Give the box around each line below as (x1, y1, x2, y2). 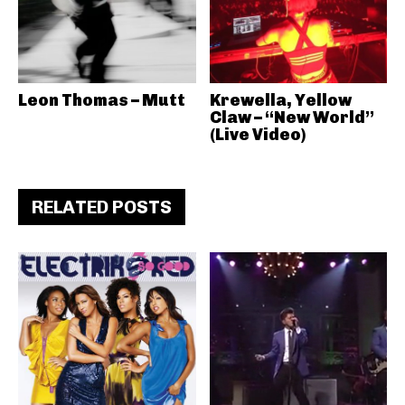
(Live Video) (209, 125, 306, 145)
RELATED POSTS (32, 196, 172, 218)
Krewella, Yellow (209, 90, 352, 110)
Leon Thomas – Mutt (18, 90, 185, 110)
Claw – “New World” (209, 108, 374, 127)
